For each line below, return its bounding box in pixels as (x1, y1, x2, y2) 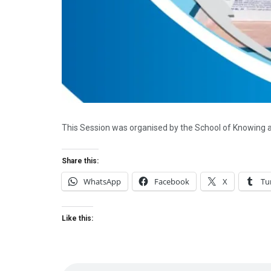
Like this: (62, 214, 93, 223)
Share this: (62, 157, 99, 166)
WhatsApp (83, 176, 121, 188)
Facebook (154, 176, 189, 188)
